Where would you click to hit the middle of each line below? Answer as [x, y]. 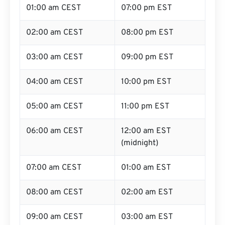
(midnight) [140, 143]
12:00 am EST [146, 131]
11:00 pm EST [145, 106]
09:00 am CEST [54, 217]
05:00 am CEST [54, 106]
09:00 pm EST [147, 57]
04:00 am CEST [54, 82]
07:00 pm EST [146, 8]
